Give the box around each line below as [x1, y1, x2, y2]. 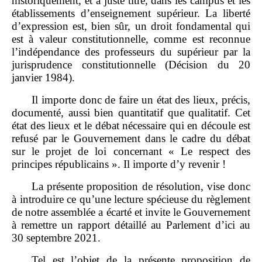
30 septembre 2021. [12, 231, 101, 244]
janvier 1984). [12, 71, 75, 84]
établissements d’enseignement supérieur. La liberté [12, 6, 250, 19]
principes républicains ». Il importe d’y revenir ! [12, 157, 226, 170]
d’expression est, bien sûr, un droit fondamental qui [12, 19, 250, 32]
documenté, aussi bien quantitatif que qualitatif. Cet [12, 106, 250, 119]
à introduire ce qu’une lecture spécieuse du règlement [12, 192, 250, 205]
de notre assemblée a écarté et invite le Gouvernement [12, 205, 250, 218]
